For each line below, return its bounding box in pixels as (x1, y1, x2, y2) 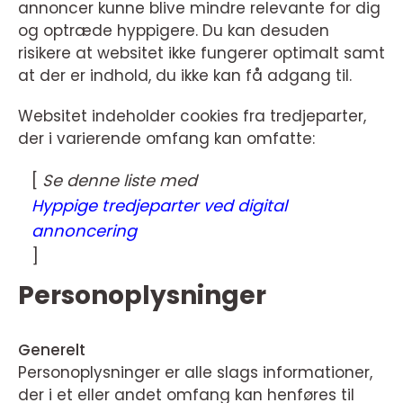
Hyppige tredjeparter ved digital (31, 194, 287, 217)
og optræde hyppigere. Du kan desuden (18, 20, 329, 41)
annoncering (31, 219, 137, 242)
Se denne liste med (42, 169, 197, 192)
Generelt (18, 339, 85, 361)
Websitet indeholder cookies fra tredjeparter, (18, 105, 366, 127)
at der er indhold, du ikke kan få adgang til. (18, 65, 352, 86)
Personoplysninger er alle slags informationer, (18, 362, 372, 383)
